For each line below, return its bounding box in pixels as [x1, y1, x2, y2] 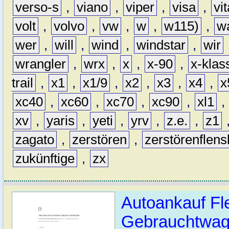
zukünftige [15, 151, 75, 166]
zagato [15, 132, 55, 147]
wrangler [15, 56, 66, 71]
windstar [136, 37, 186, 52]
